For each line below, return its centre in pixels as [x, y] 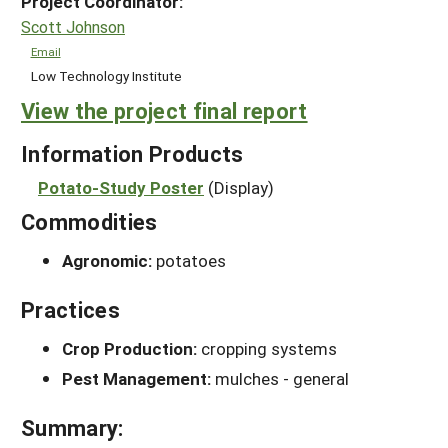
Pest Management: [138, 379]
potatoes [191, 261]
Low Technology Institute [106, 75]
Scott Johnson [73, 27]
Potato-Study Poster [121, 188]
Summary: [72, 428]
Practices [70, 310]
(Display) [241, 188]
